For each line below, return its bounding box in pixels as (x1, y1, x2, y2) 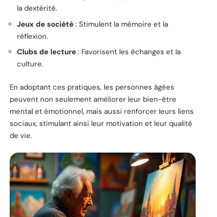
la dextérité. (17, 3, 57, 14)
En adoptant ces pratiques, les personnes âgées (10, 82, 174, 92)
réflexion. (17, 31, 48, 41)
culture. (17, 59, 43, 69)
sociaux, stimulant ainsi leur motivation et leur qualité (10, 118, 192, 128)
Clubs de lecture (17, 47, 76, 57)
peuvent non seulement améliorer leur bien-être (10, 94, 176, 104)
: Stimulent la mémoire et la (74, 19, 168, 29)
